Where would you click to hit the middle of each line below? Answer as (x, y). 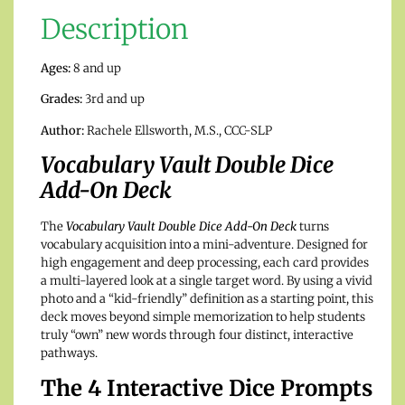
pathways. (69, 353)
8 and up (96, 69)
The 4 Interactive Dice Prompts (207, 388)
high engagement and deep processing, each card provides (205, 263)
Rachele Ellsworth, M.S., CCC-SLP (178, 130)
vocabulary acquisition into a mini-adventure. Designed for (204, 245)
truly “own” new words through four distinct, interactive (197, 335)
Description (115, 29)
